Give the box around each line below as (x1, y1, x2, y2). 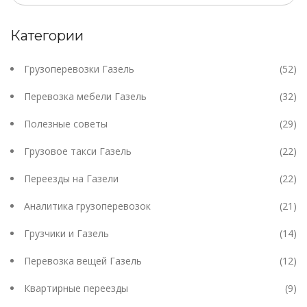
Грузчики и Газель (24, 227, 109, 241)
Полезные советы (24, 117, 108, 131)
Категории (10, 27, 84, 45)
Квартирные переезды (24, 282, 128, 295)
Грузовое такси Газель (24, 145, 132, 158)
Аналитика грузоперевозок (24, 199, 151, 213)
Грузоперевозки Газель (24, 62, 134, 76)
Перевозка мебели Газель (24, 90, 147, 103)
